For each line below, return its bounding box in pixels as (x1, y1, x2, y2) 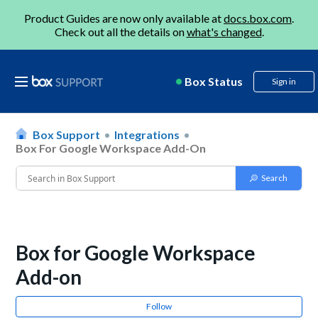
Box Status (185, 75, 243, 88)
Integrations (114, 128, 180, 141)
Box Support (33, 128, 101, 141)
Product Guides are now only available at (24, 11, 224, 25)
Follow (146, 301, 172, 312)
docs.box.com (224, 11, 292, 25)
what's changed (186, 25, 262, 38)
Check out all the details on (54, 25, 187, 38)
